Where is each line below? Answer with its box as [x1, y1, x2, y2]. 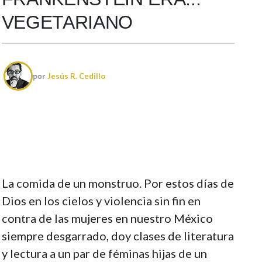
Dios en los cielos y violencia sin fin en [1, 193, 201, 208]
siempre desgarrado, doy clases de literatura [1, 228, 234, 243]
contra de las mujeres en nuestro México [1, 211, 213, 225]
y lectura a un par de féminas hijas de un [1, 246, 207, 260]
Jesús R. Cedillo [47, 71, 106, 81]
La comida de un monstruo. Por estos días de [1, 175, 234, 190]
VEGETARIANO [1, 11, 133, 33]
